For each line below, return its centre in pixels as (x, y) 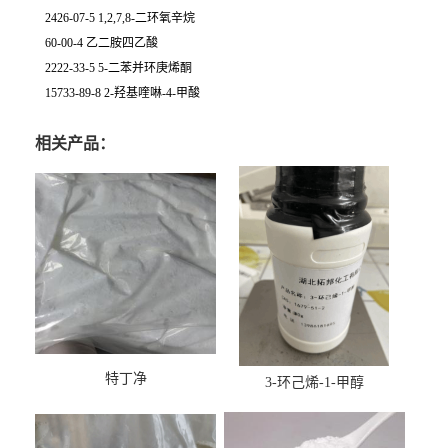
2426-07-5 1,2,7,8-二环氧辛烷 (120, 18)
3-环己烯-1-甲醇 (315, 382)
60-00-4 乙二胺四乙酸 (101, 43)
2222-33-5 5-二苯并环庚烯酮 (118, 68)
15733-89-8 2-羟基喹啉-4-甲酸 (122, 93)
